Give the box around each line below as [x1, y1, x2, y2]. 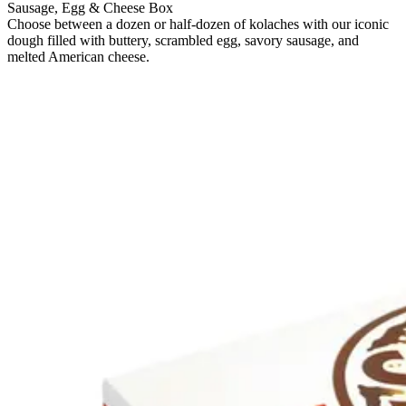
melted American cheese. [7, 48, 150, 64]
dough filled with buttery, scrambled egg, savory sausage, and [7, 32, 359, 48]
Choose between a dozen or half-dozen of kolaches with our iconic [7, 15, 389, 32]
